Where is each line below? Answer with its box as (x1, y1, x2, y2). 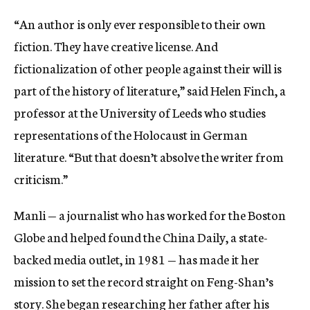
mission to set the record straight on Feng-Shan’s (14, 272, 273, 291)
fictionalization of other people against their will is (14, 59, 282, 77)
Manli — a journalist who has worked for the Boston (14, 206, 286, 224)
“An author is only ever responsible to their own (14, 15, 266, 33)
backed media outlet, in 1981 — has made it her (14, 250, 259, 268)
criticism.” (14, 170, 68, 188)
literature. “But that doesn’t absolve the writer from (14, 147, 284, 166)
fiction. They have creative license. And (14, 37, 218, 55)
